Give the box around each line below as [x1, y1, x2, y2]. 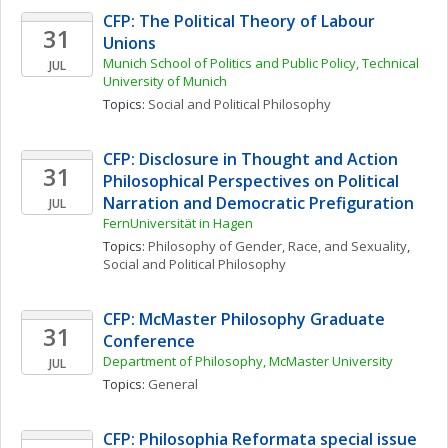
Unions [103, 32, 156, 54]
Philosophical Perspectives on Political [103, 170, 399, 192]
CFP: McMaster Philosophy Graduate [103, 308, 385, 330]
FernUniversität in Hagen [103, 214, 253, 232]
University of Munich [103, 72, 227, 90]
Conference [103, 330, 195, 352]
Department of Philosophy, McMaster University [103, 352, 393, 370]
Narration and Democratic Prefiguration [103, 192, 414, 214]
